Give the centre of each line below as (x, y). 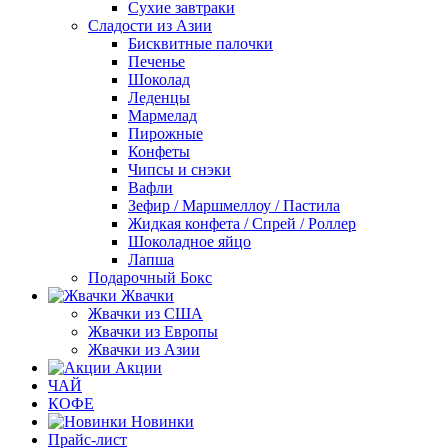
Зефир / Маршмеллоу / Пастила (234, 205)
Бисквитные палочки (200, 43)
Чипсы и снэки (179, 169)
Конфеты (159, 151)
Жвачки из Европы (153, 331)
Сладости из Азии (150, 25)
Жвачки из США (145, 313)
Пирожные (165, 133)
